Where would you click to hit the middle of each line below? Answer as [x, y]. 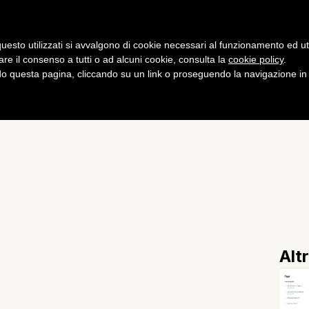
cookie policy [256, 60]
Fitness [269, 28]
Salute [200, 28]
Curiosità [126, 28]
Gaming [49, 28]
